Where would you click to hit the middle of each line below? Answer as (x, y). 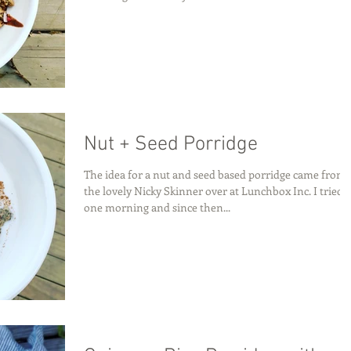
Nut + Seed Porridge (171, 144)
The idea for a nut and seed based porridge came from (215, 174)
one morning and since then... (157, 207)
